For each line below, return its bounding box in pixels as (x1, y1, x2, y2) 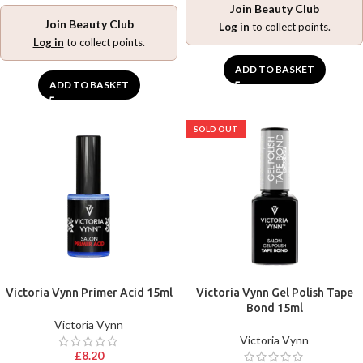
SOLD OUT (194, 124, 238, 134)
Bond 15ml (246, 301, 303, 314)
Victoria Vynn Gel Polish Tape (195, 286, 353, 299)
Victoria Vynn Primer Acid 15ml (5, 286, 173, 299)
